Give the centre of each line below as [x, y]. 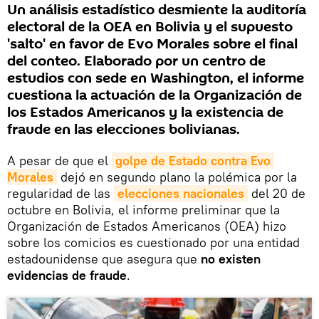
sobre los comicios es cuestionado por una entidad [153, 242]
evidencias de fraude [67, 275]
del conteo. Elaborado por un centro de [136, 61]
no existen [231, 258]
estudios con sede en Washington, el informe [156, 78]
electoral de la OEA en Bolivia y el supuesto [150, 27]
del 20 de [277, 193]
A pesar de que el [59, 160]
